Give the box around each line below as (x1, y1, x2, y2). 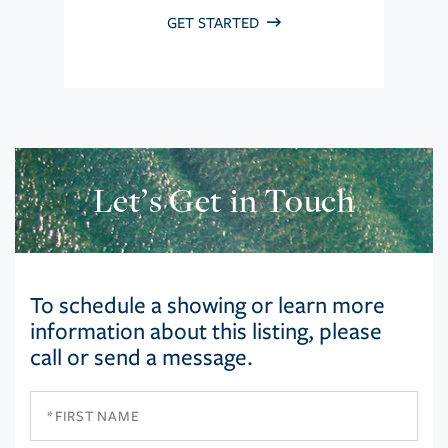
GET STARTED (167, 14, 263, 33)
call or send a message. (30, 344, 253, 372)
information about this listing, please (30, 318, 382, 346)
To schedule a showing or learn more (30, 292, 385, 320)
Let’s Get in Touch (92, 178, 356, 223)
